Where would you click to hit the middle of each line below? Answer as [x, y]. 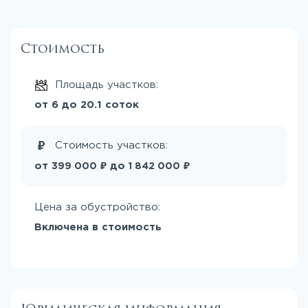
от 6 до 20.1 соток [87, 104]
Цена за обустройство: [99, 207]
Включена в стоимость [98, 227]
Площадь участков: [108, 85]
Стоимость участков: [113, 145]
